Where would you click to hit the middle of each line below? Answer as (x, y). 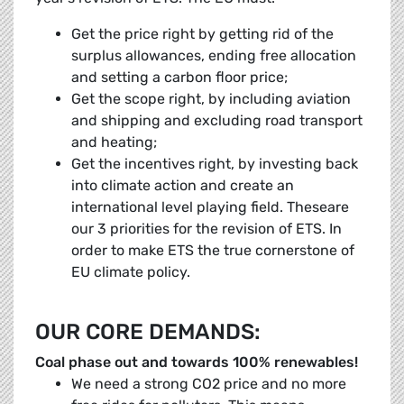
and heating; (114, 142)
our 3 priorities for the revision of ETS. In (207, 229)
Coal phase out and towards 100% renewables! (197, 363)
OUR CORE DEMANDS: (151, 332)
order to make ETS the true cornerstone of (213, 251)
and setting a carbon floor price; (179, 78)
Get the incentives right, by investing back (215, 164)
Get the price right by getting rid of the (202, 34)
